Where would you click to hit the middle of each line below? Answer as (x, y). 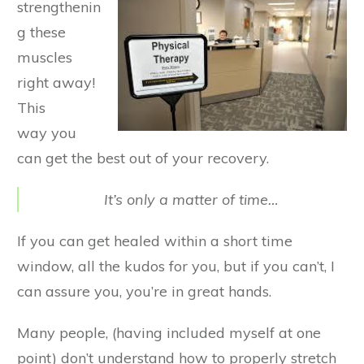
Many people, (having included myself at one (169, 333)
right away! (56, 82)
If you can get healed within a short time (155, 241)
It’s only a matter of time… (191, 199)
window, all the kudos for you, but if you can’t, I (176, 266)
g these (41, 32)
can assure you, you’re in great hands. (144, 291)
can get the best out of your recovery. (143, 158)
